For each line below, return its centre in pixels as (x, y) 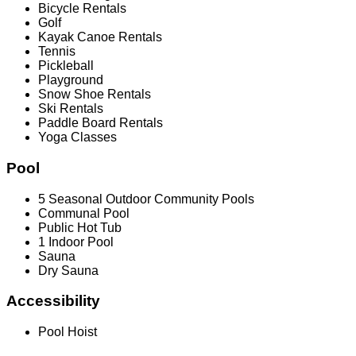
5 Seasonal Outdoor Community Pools (146, 199)
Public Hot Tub (80, 227)
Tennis (57, 52)
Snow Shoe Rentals (95, 95)
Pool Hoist (68, 331)
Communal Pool (84, 213)
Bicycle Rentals (82, 9)
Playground (71, 80)
